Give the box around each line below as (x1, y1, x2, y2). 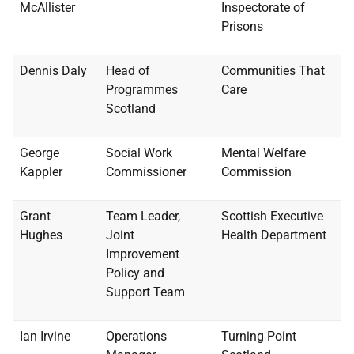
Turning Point (221, 329, 296, 344)
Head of (106, 63, 150, 78)
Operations (106, 329, 167, 344)
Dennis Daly (20, 63, 87, 78)
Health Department (221, 228, 326, 243)
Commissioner (106, 164, 186, 179)
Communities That (221, 63, 325, 78)
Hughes (20, 228, 62, 243)
